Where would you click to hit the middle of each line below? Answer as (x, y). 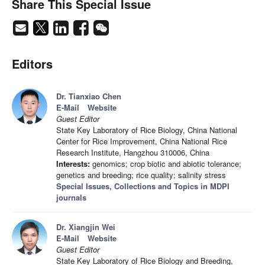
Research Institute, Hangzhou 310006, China (133, 153)
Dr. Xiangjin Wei (86, 227)
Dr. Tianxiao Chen (89, 96)
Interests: (73, 164)
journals (71, 198)
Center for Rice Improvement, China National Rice (142, 141)
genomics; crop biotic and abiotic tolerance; (166, 164)
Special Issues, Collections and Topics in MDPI (143, 186)
